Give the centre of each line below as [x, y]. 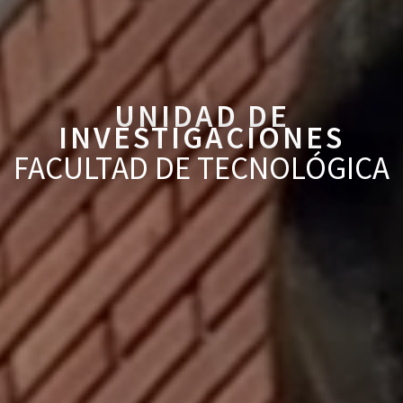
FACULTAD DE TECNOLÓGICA [201, 168]
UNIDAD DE [201, 116]
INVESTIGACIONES [201, 138]
